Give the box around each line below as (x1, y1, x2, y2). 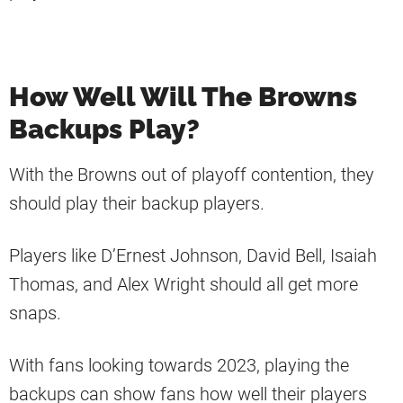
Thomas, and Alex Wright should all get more (9, 273, 358, 296)
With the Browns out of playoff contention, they (9, 164, 374, 186)
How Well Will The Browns (9, 81, 357, 113)
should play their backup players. (9, 193, 264, 215)
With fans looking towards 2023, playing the (9, 354, 349, 377)
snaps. (9, 302, 61, 325)
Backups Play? (9, 113, 200, 146)
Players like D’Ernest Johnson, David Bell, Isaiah (9, 245, 377, 267)
